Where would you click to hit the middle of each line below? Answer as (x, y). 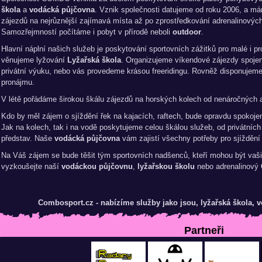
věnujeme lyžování (34, 60)
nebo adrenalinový (228, 166)
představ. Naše (28, 138)
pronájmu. (18, 82)
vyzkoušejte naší (31, 166)
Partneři (204, 230)
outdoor (187, 32)
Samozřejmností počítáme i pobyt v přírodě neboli (87, 32)
